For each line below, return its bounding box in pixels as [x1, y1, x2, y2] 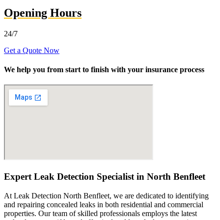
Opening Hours [4, 6, 82, 19]
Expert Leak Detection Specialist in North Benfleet [4, 171, 205, 182]
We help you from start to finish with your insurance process [4, 65, 204, 74]
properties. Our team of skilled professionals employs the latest [4, 209, 197, 218]
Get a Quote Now [4, 46, 59, 55]
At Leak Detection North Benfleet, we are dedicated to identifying [4, 191, 209, 200]
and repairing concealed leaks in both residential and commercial [4, 200, 203, 209]
